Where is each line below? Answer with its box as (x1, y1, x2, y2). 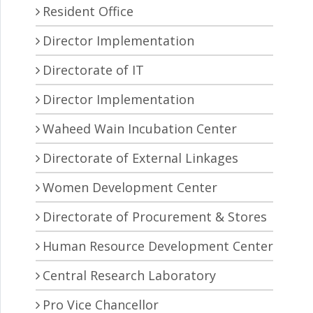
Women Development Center (43, 179, 217, 196)
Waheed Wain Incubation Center (43, 120, 237, 138)
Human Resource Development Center (43, 238, 273, 255)
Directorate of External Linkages (43, 150, 238, 167)
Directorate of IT (43, 61, 144, 79)
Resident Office (43, 3, 133, 20)
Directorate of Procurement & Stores (43, 208, 267, 226)
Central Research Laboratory (43, 267, 216, 284)
